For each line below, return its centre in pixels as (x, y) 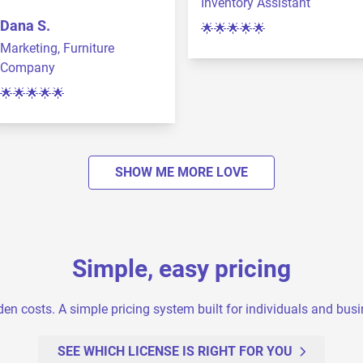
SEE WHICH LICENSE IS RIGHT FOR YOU (175, 351)
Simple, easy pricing (181, 269)
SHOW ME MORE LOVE (181, 172)
